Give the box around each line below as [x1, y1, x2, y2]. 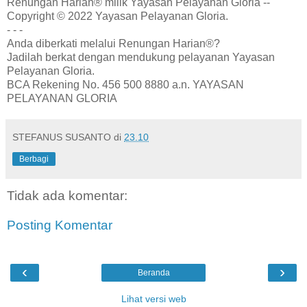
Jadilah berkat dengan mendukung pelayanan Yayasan [7, 51, 275, 63]
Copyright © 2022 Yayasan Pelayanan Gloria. [7, 10, 228, 22]
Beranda [137, 267, 170, 278]
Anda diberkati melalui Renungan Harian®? [7, 37, 220, 49]
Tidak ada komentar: [7, 188, 127, 203]
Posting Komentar [7, 218, 112, 233]
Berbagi [19, 153, 49, 164]
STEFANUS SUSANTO [12, 131, 111, 143]
